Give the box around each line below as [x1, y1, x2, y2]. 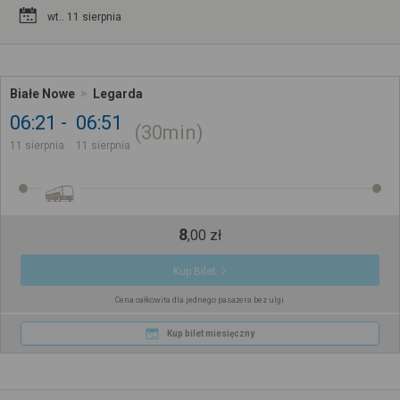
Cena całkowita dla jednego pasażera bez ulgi [115, 295, 285, 304]
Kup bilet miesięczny [166, 328, 254, 338]
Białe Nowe [10, 86, 75, 101]
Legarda [93, 86, 143, 101]
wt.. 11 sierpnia [47, 10, 121, 23]
